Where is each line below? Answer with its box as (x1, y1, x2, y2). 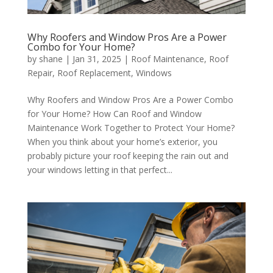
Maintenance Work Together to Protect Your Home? (27, 121, 235, 133)
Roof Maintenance (130, 52, 204, 65)
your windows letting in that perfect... (27, 163, 172, 175)
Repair (27, 66, 52, 79)
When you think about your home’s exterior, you (27, 135, 218, 147)
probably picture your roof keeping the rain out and (27, 149, 229, 161)
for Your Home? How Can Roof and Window (27, 107, 202, 119)
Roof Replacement (57, 66, 131, 79)
